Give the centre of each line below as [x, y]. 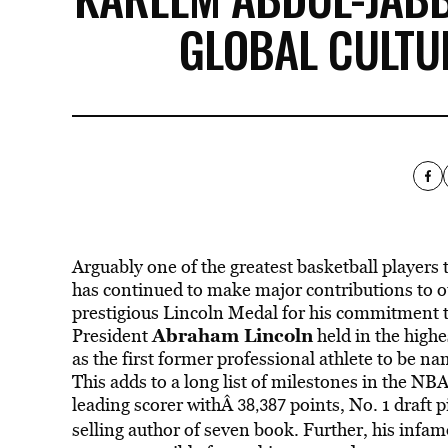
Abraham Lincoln [232, 335]
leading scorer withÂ [154, 404]
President [111, 335]
